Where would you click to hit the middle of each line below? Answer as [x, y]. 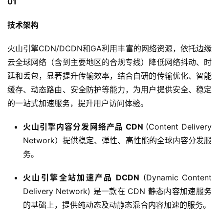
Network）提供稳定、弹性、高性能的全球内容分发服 [117, 140]
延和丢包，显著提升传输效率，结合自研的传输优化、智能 [109, 76]
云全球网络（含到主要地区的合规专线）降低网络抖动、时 [109, 62]
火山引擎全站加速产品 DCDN [81, 177]
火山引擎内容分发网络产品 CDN [84, 126]
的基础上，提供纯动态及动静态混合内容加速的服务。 [117, 205]
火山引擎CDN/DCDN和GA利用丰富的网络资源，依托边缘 [109, 48]
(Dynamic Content [176, 177]
